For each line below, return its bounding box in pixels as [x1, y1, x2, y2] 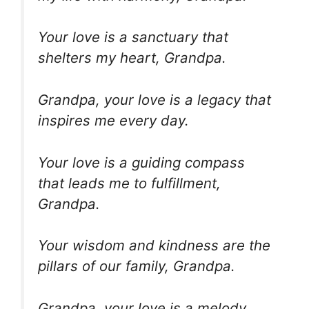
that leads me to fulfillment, [38, 174, 221, 192]
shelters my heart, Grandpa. [38, 49, 226, 67]
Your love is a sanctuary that [38, 28, 228, 46]
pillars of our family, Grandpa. [38, 257, 235, 275]
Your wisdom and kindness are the [38, 237, 270, 255]
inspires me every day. [38, 111, 189, 129]
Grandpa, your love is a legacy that [38, 90, 271, 108]
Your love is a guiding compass [38, 153, 245, 171]
